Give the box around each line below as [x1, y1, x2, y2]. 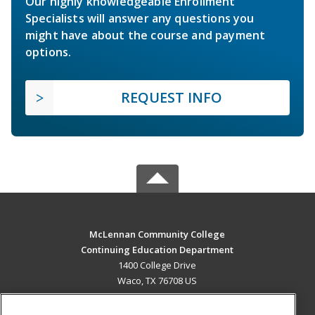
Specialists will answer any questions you [25, 11, 255, 27]
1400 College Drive [118, 259, 197, 272]
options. [25, 44, 72, 60]
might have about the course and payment [25, 27, 266, 44]
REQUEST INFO [121, 88, 222, 108]
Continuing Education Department [81, 243, 234, 257]
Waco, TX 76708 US [117, 274, 198, 288]
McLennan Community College [89, 228, 226, 241]
